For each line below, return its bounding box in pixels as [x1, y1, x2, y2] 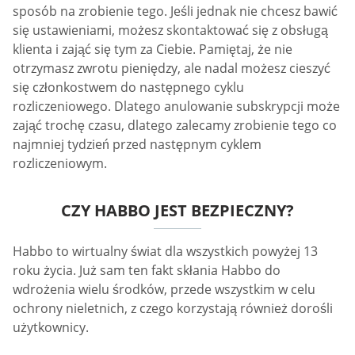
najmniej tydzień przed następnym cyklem [13, 135, 261, 153]
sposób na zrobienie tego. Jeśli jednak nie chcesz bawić [13, 2, 338, 20]
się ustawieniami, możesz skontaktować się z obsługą [13, 21, 328, 39]
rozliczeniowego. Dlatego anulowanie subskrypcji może [13, 97, 340, 115]
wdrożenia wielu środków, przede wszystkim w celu [13, 280, 315, 298]
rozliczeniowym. [13, 154, 107, 172]
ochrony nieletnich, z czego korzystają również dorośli [13, 299, 333, 317]
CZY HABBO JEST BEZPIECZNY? [61, 199, 294, 221]
